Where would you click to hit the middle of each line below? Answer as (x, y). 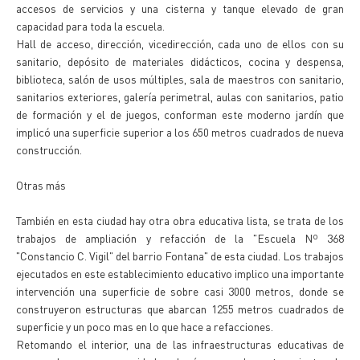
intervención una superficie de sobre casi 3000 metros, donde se (180, 291)
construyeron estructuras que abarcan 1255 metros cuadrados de (180, 309)
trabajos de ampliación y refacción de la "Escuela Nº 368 (180, 238)
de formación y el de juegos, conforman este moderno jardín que (180, 114)
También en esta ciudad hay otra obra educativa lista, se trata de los (180, 220)
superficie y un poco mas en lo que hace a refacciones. (145, 326)
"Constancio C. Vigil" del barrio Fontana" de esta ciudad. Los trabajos (180, 256)
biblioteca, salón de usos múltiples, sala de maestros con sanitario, (180, 79)
